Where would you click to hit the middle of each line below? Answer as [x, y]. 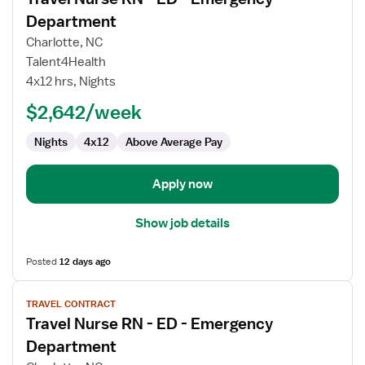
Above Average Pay [174, 142]
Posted [43, 262]
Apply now [182, 184]
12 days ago [85, 262]
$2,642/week [84, 112]
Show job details [182, 223]
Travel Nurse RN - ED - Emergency [150, 323]
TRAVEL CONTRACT [71, 304]
